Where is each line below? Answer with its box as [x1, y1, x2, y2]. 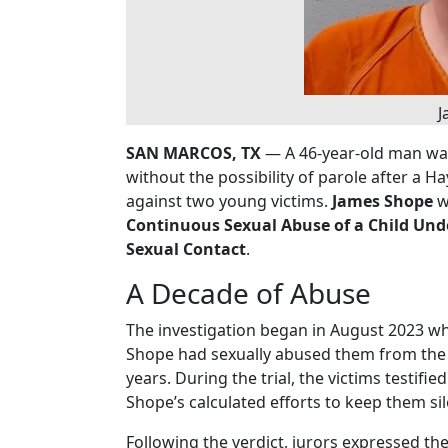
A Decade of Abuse [126, 274, 371, 313]
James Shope [332, 190, 433, 213]
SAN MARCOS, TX [126, 142, 261, 165]
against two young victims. [126, 190, 332, 213]
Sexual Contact [126, 238, 246, 261]
